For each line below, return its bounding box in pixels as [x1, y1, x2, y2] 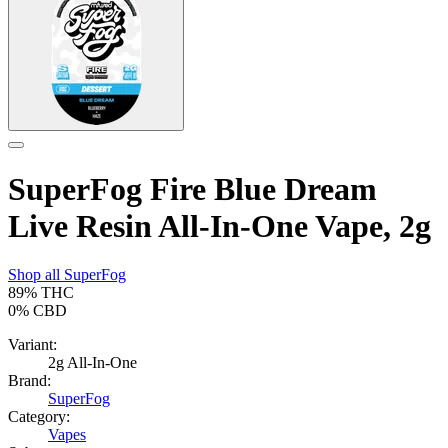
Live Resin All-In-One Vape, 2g [8, 207, 431, 244]
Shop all [8, 266, 64, 284]
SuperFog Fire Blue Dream [8, 170, 377, 207]
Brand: [8, 372, 51, 390]
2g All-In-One [48, 354, 137, 372]
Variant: [8, 336, 57, 354]
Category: [8, 408, 70, 426]
